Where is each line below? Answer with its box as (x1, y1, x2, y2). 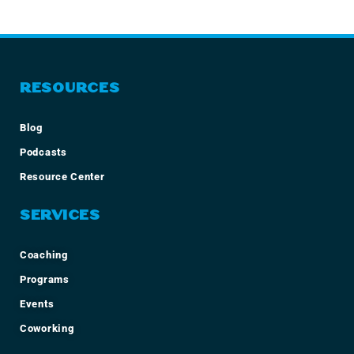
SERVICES (20, 207, 100, 223)
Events (20, 297, 55, 310)
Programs (20, 273, 70, 285)
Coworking (20, 322, 74, 334)
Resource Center (20, 170, 105, 183)
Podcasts (20, 145, 67, 158)
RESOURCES (20, 80, 120, 96)
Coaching (20, 248, 68, 261)
